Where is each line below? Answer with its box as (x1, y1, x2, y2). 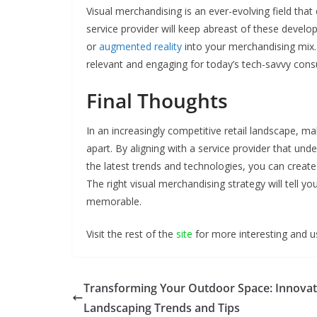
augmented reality (99, 39, 182, 53)
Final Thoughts (86, 86, 228, 114)
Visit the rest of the (86, 226, 176, 241)
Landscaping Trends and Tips (83, 299, 240, 316)
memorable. (86, 194, 142, 208)
